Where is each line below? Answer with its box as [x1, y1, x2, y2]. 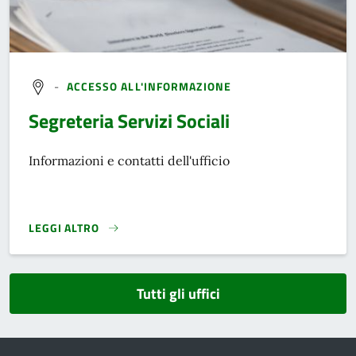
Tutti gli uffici [136, 283, 220, 305]
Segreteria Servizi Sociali [29, 106, 230, 136]
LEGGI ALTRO [29, 219, 99, 237]
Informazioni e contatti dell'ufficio [29, 153, 230, 169]
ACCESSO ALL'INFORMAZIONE [66, 77, 231, 95]
